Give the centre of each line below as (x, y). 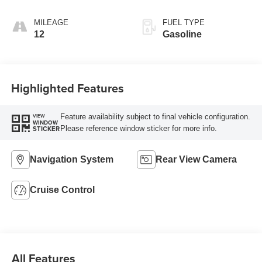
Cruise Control (62, 190)
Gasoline (182, 35)
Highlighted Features (67, 88)
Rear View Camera (196, 160)
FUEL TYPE (184, 23)
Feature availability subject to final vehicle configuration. (155, 116)
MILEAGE (51, 23)
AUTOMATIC (191, 6)
